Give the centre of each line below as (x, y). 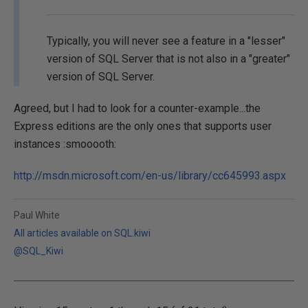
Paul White (37, 215)
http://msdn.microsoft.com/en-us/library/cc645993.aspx (150, 176)
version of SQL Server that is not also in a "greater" (168, 59)
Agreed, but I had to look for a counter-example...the (137, 108)
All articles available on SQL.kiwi (82, 233)
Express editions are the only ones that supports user (143, 126)
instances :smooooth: (65, 144)
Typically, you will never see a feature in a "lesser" (166, 41)
